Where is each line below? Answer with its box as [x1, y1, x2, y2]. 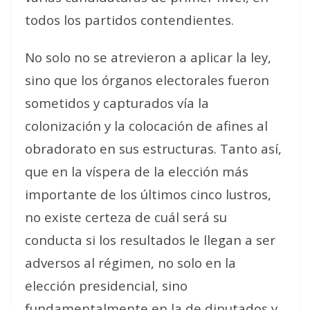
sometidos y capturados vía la [25, 94, 209, 111]
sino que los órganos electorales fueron [25, 71, 269, 89]
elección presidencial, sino [25, 277, 188, 294]
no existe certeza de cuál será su [25, 208, 227, 226]
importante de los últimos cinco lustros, [25, 185, 271, 203]
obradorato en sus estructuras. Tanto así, [25, 140, 282, 157]
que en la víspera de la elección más [25, 163, 248, 180]
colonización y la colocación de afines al [25, 117, 268, 134]
